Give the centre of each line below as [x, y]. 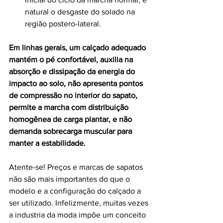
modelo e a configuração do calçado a [76, 191]
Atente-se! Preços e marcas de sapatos [77, 167]
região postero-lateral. [63, 24]
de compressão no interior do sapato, [74, 96]
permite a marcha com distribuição [70, 108]
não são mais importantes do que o [70, 179]
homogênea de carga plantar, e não [71, 119]
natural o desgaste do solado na [81, 12]
